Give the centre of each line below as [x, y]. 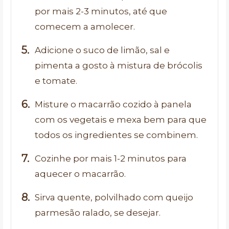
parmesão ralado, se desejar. [98, 212]
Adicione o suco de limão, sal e [102, 50]
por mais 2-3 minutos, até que [101, 11]
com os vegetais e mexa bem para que [121, 119]
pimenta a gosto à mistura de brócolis [119, 65]
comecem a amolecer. [85, 26]
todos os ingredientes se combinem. [116, 135]
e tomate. [56, 81]
